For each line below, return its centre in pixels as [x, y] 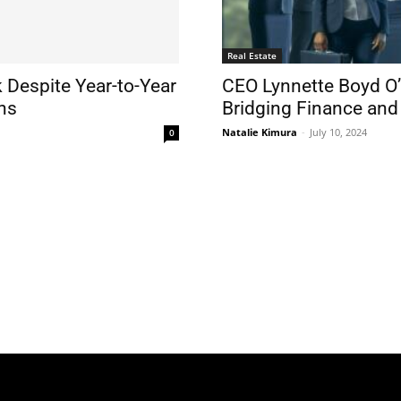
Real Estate [252, 56]
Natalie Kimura [260, 132]
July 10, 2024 [338, 132]
